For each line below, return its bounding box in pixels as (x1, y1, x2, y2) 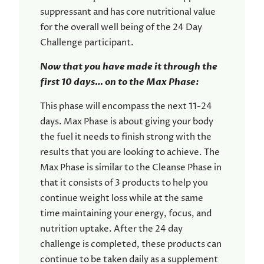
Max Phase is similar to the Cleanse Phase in (40, 161, 222, 174)
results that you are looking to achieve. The (40, 146, 220, 159)
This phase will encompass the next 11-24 (40, 100, 212, 113)
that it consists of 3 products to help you (40, 177, 208, 190)
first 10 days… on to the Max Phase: (40, 75, 199, 88)
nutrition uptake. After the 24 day (40, 223, 183, 236)
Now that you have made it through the (40, 60, 217, 73)
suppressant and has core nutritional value (40, 5, 216, 18)
